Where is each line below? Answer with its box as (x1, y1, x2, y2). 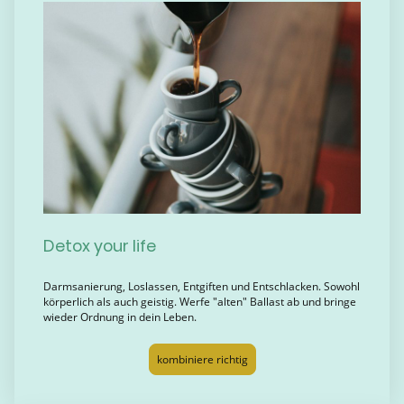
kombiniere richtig (156, 351, 248, 367)
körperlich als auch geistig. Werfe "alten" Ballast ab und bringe (43, 294, 356, 310)
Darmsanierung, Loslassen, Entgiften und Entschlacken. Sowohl (43, 279, 360, 295)
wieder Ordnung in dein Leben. (43, 309, 294, 326)
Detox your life (43, 235, 156, 258)
